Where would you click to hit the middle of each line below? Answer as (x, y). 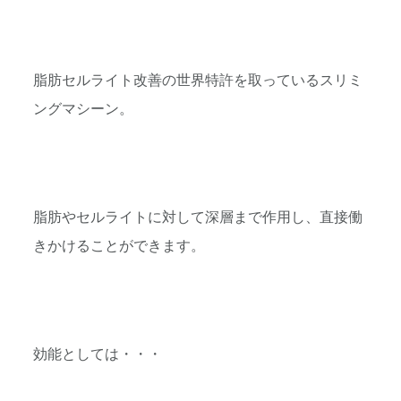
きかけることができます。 (119, 247)
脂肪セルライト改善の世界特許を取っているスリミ (198, 81)
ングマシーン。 (83, 110)
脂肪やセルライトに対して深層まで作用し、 (176, 218)
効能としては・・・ (98, 354)
